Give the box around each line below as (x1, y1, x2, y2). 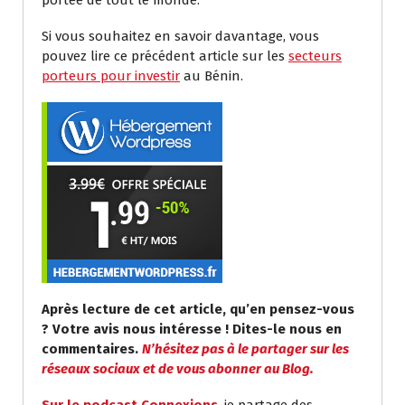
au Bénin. (180, 67, 243, 84)
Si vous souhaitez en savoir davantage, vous (42, 27, 319, 44)
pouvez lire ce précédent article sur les (42, 47, 288, 64)
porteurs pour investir (42, 67, 180, 84)
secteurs (288, 47, 342, 64)
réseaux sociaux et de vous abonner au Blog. (42, 360, 314, 377)
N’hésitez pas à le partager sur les (142, 340, 349, 357)
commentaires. (42, 340, 142, 357)
